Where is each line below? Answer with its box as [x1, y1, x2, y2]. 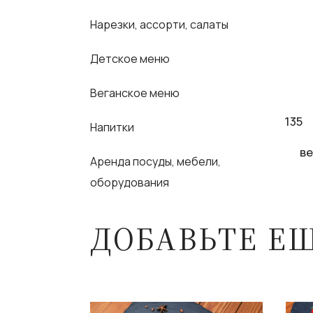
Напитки [90, 119, 135, 135]
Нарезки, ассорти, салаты [90, 16, 229, 32]
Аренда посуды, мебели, [90, 153, 221, 169]
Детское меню [90, 50, 170, 66]
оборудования [90, 174, 170, 190]
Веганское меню [90, 85, 180, 101]
